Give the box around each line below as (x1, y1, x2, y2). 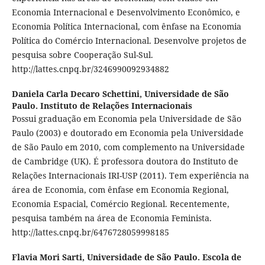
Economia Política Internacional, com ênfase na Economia (11, 21, 241, 33)
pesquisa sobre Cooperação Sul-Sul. (11, 49, 153, 61)
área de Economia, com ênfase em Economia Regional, (11, 184, 229, 196)
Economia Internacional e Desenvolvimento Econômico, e (11, 7, 240, 18)
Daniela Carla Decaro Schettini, (11, 88, 144, 100)
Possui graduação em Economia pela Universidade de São (11, 113, 241, 125)
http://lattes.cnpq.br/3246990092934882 (11, 63, 169, 75)
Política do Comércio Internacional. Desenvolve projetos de (11, 35, 247, 47)
